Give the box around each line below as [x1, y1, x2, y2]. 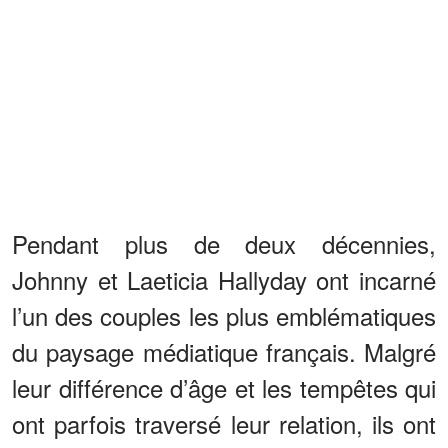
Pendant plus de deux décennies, [12, 226, 436, 262]
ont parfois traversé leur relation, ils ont [12, 406, 436, 442]
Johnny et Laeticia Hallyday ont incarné [12, 262, 436, 298]
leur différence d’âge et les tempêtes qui [12, 370, 436, 406]
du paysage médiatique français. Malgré [12, 334, 436, 370]
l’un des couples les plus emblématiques [12, 298, 436, 334]
